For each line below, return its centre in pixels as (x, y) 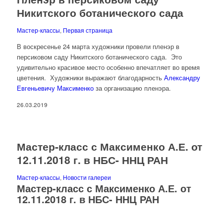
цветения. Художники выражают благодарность (90, 78)
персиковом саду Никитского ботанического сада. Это (99, 57)
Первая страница (87, 30)
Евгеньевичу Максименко (55, 88)
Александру (182, 78)
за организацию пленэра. (132, 88)
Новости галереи (87, 177)
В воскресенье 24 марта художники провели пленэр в (98, 47)
